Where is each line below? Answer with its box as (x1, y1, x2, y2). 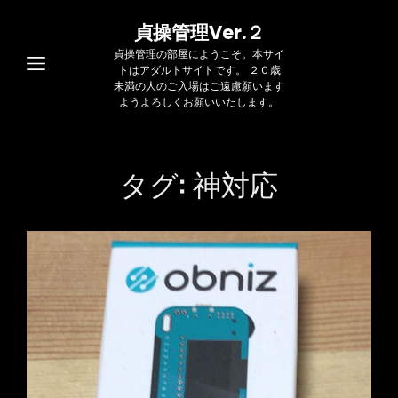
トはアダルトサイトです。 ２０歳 (117, 62, 281, 77)
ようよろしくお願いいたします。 (119, 94, 279, 109)
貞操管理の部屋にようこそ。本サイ (114, 46, 284, 61)
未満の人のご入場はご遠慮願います (114, 78, 284, 93)
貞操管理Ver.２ (133, 20, 265, 45)
